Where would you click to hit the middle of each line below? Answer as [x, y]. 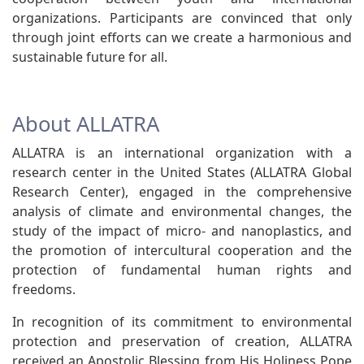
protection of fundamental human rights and [182, 269]
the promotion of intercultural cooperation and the [182, 250]
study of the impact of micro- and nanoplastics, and [182, 230]
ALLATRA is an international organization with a [182, 152]
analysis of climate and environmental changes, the [182, 211]
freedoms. [44, 289]
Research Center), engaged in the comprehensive [182, 191]
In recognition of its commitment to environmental [182, 321]
